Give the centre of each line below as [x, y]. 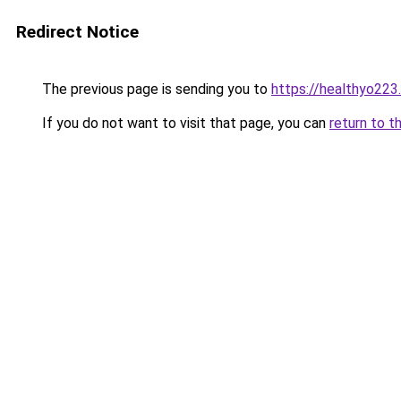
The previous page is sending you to [155, 89]
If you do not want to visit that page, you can [184, 123]
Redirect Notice [77, 32]
